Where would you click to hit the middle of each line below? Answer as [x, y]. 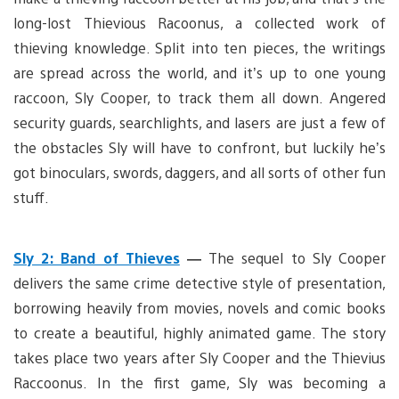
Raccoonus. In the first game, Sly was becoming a [199, 382]
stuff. [31, 197]
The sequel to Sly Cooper [294, 257]
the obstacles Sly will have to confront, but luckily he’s [199, 147]
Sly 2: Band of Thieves [97, 257]
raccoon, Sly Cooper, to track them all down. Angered [199, 97]
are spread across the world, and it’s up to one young [199, 72]
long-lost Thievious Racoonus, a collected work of [199, 22]
